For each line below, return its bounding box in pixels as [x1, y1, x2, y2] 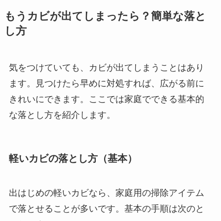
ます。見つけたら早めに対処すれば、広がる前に [8, 78, 204, 89]
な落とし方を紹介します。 [8, 110, 115, 120]
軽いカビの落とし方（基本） [8, 153, 137, 164]
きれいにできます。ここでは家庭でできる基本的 [8, 94, 204, 105]
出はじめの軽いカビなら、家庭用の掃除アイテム [8, 187, 204, 198]
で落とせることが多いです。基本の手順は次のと [8, 203, 204, 214]
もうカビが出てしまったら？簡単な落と [4, 10, 206, 23]
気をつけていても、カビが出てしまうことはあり [8, 63, 204, 73]
